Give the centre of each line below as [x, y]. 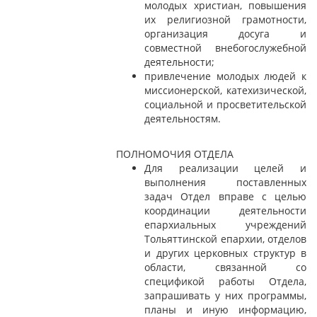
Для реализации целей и [225, 168]
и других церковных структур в [225, 253]
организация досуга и [225, 34]
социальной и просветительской [225, 105]
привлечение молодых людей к [225, 76]
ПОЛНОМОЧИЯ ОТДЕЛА [175, 154]
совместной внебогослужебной [225, 48]
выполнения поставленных [225, 183]
